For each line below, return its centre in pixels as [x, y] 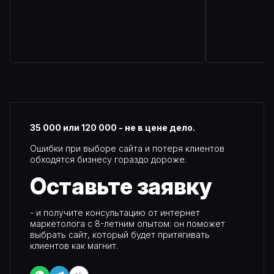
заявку [172, 186]
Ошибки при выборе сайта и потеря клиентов [127, 148]
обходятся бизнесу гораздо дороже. [108, 159]
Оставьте [90, 186]
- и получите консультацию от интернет [115, 212]
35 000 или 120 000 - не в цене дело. [113, 127]
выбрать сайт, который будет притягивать [120, 234]
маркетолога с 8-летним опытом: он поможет [128, 223]
